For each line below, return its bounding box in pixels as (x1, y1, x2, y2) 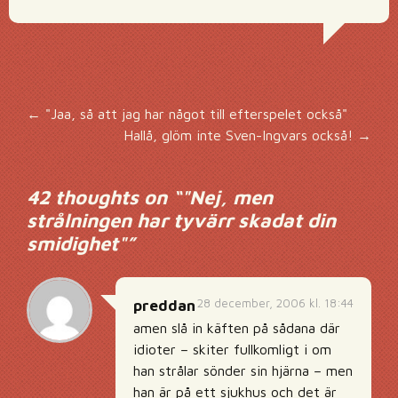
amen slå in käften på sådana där (133, 320, 340, 336)
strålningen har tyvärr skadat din (27, 209, 336, 232)
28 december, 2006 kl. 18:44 (197, 296, 354, 310)
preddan (133, 297, 195, 314)
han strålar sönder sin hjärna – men (133, 362, 353, 378)
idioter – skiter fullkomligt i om (133, 341, 331, 357)
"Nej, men (181, 186, 273, 209)
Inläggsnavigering (8, 105, 372, 155)
